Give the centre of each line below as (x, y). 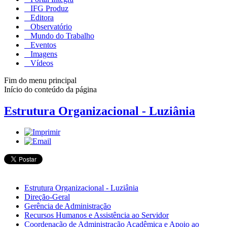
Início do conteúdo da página (50, 89)
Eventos (42, 45)
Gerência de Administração (68, 206)
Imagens (43, 54)
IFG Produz (48, 8)
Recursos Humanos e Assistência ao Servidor (97, 215)
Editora (41, 17)
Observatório (50, 26)
